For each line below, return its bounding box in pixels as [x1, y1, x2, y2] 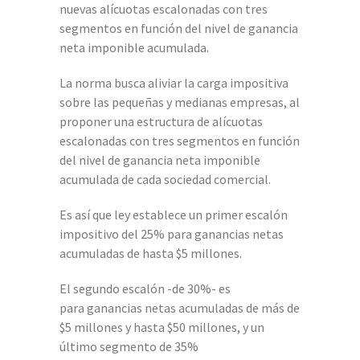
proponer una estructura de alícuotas [59, 112, 263, 129]
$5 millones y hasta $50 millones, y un [59, 318, 264, 335]
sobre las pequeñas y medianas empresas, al [59, 93, 300, 110]
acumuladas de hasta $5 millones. [59, 244, 242, 261]
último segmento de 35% [59, 337, 198, 354]
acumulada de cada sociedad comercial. [59, 170, 271, 187]
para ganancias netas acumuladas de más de [59, 299, 300, 316]
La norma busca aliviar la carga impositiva [59, 74, 288, 91]
